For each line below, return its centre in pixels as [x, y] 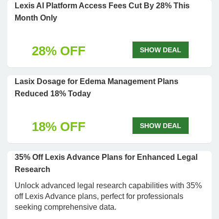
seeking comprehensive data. [66, 207]
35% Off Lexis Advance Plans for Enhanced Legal [106, 157]
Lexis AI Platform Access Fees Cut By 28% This [102, 6]
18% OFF [58, 127]
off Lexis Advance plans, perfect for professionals [99, 196]
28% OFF [58, 51]
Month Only [36, 18]
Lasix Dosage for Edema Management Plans [97, 81]
